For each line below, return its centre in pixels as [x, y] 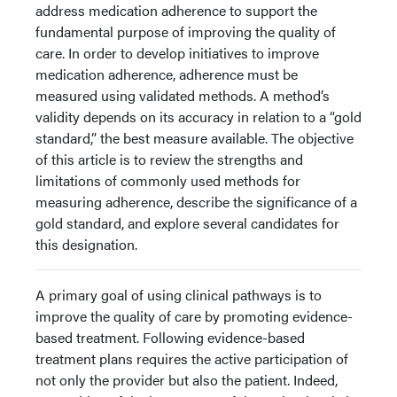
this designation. [86, 244]
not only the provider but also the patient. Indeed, [187, 380]
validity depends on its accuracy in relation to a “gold [198, 117]
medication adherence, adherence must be [167, 74]
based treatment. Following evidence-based [170, 337]
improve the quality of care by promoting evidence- [194, 316]
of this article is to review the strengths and [169, 159]
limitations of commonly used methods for [168, 180]
